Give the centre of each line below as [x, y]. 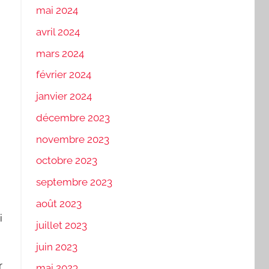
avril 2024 [58, 32]
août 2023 [59, 204]
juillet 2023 [61, 225]
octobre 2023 [66, 161]
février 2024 [63, 75]
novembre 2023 [72, 139]
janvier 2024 [64, 96]
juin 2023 [56, 246]
